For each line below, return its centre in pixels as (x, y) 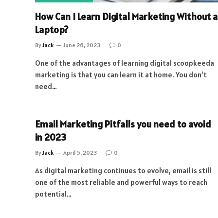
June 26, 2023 (82, 45)
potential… (53, 194)
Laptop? (52, 30)
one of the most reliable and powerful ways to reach (121, 182)
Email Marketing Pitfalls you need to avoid (123, 124)
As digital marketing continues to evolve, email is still (123, 171)
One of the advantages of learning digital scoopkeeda (125, 63)
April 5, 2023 (80, 153)
